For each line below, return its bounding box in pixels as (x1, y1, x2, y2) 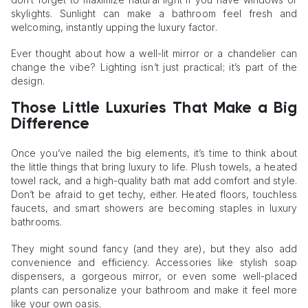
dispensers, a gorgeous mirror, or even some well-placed (11, 269, 297, 282)
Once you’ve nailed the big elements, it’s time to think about (11, 146, 297, 159)
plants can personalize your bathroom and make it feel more (11, 283, 297, 296)
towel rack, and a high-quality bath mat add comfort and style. (11, 174, 297, 186)
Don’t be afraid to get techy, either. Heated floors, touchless (11, 188, 297, 200)
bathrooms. (11, 215, 62, 228)
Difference (11, 116, 89, 132)
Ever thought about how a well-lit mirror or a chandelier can (11, 47, 297, 60)
